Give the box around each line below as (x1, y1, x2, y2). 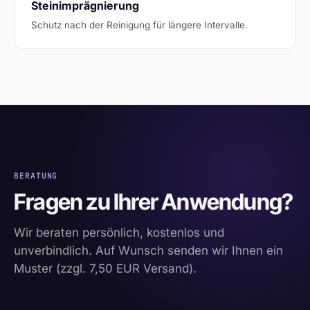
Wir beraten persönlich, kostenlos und (14, 225, 224, 239)
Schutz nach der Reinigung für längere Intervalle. (31, 19, 248, 30)
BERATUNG (14, 170, 58, 181)
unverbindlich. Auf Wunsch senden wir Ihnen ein (14, 243, 283, 257)
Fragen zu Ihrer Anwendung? (14, 188, 293, 215)
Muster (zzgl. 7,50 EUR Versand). (14, 261, 197, 275)
